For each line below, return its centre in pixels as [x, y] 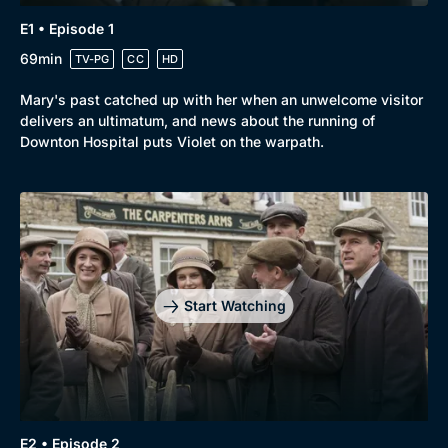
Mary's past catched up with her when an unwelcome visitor [221, 99]
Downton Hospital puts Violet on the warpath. [172, 141]
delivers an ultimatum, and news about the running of [197, 120]
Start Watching [234, 306]
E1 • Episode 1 [67, 28]
